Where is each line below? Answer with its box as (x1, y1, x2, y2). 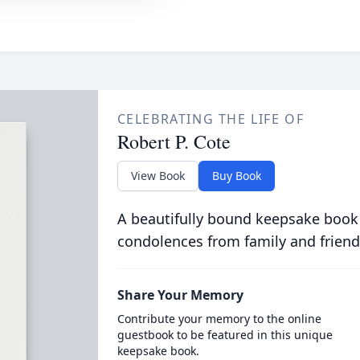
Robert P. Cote (117, 129, 231, 154)
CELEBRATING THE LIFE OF (117, 110, 305, 128)
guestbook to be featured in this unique (117, 327, 333, 342)
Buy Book (211, 168, 261, 183)
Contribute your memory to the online (117, 311, 321, 326)
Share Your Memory (117, 286, 243, 304)
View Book (130, 168, 185, 183)
